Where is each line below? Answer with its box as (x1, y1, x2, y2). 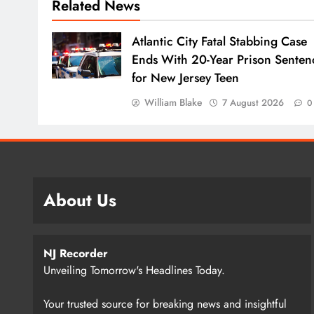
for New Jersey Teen (131, 69, 239, 88)
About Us (43, 188, 116, 213)
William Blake (144, 95, 203, 110)
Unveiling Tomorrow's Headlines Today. (43, 262, 225, 279)
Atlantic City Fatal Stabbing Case (131, 32, 307, 51)
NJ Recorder (43, 245, 108, 262)
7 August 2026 (221, 96, 284, 110)
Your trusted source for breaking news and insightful (43, 296, 287, 313)
